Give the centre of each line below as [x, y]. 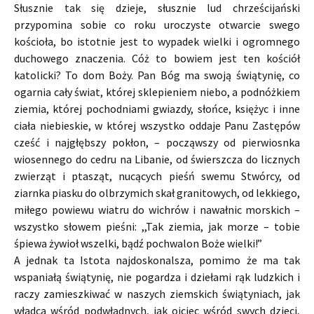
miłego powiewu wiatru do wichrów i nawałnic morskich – [157, 210]
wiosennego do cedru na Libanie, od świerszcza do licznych [157, 159]
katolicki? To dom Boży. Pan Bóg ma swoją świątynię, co [157, 75]
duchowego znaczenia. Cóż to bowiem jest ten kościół [157, 59]
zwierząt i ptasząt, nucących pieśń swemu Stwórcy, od [157, 176]
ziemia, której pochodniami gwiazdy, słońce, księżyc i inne [157, 109]
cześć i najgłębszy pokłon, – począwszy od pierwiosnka [157, 143]
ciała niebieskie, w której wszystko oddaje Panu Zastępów [157, 126]
